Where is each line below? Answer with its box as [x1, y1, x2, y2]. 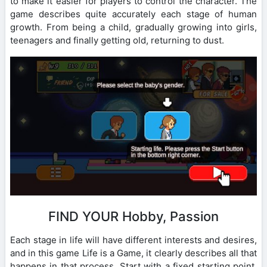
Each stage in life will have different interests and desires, [10, 234, 257, 246]
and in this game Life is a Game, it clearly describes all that [10, 247, 257, 259]
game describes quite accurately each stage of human [10, 8, 257, 20]
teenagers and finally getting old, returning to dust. [10, 35, 224, 46]
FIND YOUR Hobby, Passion [48, 209, 219, 225]
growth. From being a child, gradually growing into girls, [10, 21, 257, 33]
